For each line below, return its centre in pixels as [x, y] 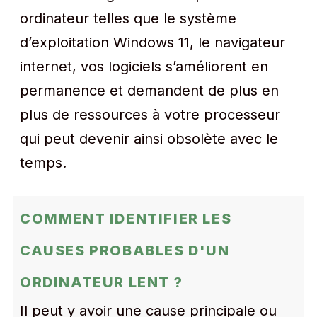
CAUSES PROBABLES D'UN [125, 250]
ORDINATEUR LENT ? [102, 282]
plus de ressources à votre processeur [150, 115]
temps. [43, 163]
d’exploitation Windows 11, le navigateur [152, 42]
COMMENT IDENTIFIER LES [126, 219]
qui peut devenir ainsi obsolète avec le [149, 139]
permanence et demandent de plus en [149, 91]
